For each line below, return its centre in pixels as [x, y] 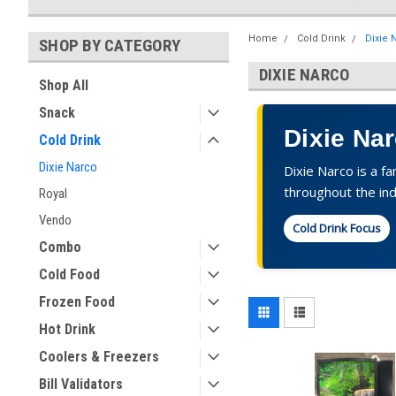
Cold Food [69, 274]
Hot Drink [67, 329]
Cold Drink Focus [337, 228]
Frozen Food [77, 302]
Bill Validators [81, 384]
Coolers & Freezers [99, 357]
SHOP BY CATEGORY [110, 46]
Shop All [64, 85]
